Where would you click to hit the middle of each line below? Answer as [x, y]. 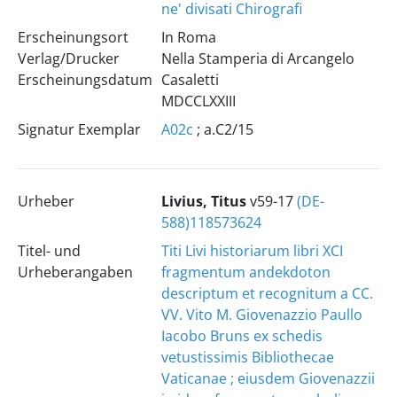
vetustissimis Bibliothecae [247, 357]
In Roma [188, 37]
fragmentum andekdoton [245, 272]
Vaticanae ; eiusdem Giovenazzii [268, 378]
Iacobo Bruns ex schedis [241, 336]
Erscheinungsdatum [85, 80]
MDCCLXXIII [198, 101]
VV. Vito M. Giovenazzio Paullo [261, 315]
